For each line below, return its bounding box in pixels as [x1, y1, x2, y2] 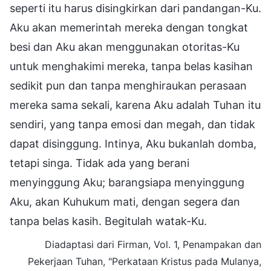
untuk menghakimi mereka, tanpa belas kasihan [10, 59, 253, 73]
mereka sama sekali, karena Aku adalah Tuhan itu [10, 98, 261, 111]
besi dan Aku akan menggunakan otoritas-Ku [10, 40, 240, 53]
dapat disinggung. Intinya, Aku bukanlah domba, [10, 137, 256, 150]
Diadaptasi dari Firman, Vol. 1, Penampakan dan [45, 238, 261, 250]
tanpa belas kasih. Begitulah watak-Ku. [10, 214, 207, 227]
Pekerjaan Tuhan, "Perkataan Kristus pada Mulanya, [28, 255, 261, 267]
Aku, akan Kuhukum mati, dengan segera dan [10, 195, 240, 208]
